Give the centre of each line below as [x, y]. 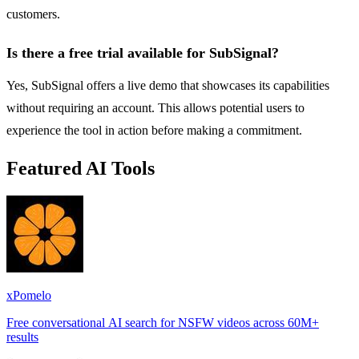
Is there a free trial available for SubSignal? [143, 53]
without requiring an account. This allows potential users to [155, 108]
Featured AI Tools [81, 168]
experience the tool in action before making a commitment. [154, 131]
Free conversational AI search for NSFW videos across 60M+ [163, 322]
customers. [33, 14]
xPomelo [29, 295]
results [22, 337]
